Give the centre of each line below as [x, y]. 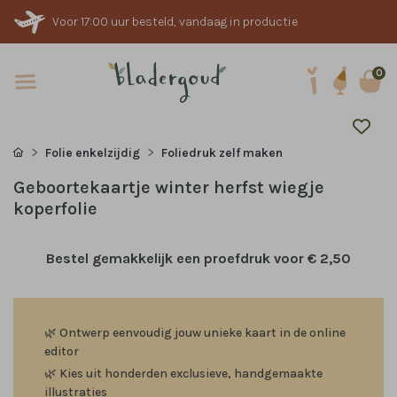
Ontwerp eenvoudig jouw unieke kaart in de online [202, 333]
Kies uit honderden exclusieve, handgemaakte [191, 374]
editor [62, 351]
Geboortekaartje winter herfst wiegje [169, 187]
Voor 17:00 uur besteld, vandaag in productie [175, 22]
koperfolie [55, 209]
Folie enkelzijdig [93, 153]
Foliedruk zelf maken [222, 153]
